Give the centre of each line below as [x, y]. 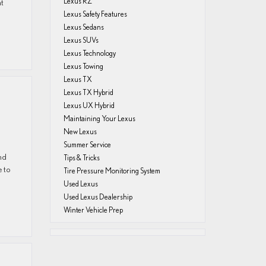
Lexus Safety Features [95, 14]
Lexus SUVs [81, 40]
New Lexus [80, 132]
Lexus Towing [83, 66]
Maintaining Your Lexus [99, 118]
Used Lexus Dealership [98, 197]
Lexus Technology [89, 53]
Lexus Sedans [83, 27]
